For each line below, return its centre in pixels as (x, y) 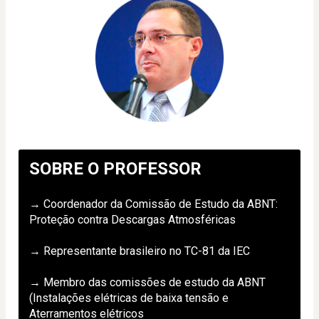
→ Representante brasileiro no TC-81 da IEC (140, 251)
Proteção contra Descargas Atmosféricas (132, 219)
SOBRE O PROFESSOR (115, 168)
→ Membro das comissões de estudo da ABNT (147, 282)
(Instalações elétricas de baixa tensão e (129, 298)
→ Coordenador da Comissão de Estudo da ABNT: (153, 204)
